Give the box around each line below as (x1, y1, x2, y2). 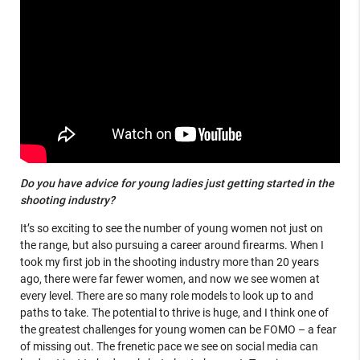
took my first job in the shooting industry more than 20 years (19, 255, 319, 268)
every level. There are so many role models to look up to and (19, 288, 313, 302)
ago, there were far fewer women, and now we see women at (19, 272, 320, 285)
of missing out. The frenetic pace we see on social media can (19, 339, 318, 353)
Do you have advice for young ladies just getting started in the (19, 176, 334, 190)
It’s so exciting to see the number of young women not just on (19, 221, 323, 235)
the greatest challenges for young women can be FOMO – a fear (19, 322, 337, 336)
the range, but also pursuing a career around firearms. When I (19, 238, 324, 252)
